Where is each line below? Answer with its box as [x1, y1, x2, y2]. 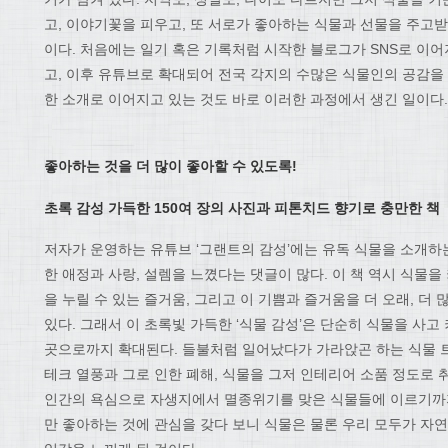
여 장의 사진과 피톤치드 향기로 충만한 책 [178, 199, 440, 216]
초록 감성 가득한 [44, 199, 154, 216]
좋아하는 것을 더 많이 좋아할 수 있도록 [44, 157, 292, 174]
